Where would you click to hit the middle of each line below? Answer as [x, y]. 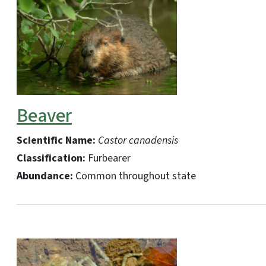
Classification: [51, 158]
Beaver [44, 115]
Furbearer [108, 158]
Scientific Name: [57, 140]
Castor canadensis [138, 140]
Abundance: [45, 176]
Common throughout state [134, 176]
